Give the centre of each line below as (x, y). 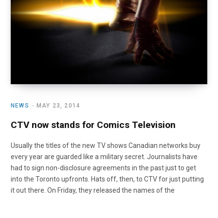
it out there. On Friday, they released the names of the (93, 191)
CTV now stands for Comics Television (93, 125)
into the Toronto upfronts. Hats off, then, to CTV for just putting (107, 179)
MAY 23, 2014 (58, 106)
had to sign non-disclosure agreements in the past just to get (103, 168)
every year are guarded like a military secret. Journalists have (104, 157)
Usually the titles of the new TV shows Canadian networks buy (106, 146)
